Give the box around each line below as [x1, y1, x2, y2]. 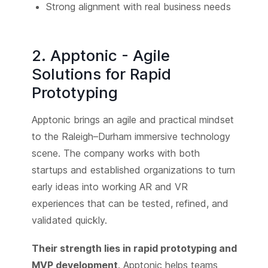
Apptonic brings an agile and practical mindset [31, 114, 234, 126]
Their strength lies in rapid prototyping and [31, 242, 237, 255]
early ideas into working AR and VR [31, 181, 188, 193]
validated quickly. [31, 214, 107, 227]
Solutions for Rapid [31, 65, 171, 84]
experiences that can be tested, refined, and [31, 197, 229, 210]
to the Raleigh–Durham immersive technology [31, 130, 230, 143]
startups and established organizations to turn [31, 164, 235, 176]
